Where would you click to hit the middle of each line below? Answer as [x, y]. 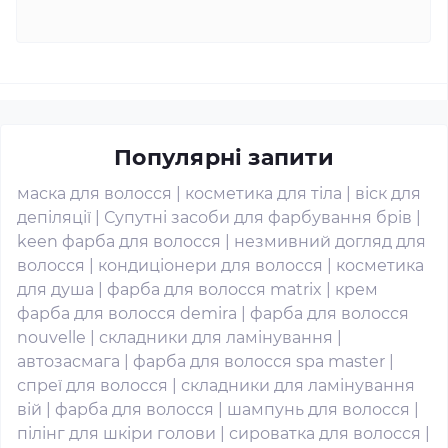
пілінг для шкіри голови [116, 433]
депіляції [54, 217]
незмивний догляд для [330, 241]
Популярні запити [224, 157]
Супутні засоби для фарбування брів [258, 217]
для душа [55, 289]
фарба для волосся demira [127, 313]
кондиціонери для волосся [210, 265]
